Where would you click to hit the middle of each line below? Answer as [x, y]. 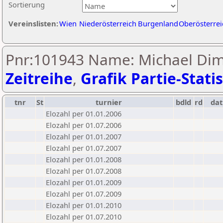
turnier [109, 102]
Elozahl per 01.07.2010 [84, 217]
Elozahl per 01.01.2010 [84, 205]
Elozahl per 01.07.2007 [84, 148]
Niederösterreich [108, 23]
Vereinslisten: [33, 23]
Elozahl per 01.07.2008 [84, 171]
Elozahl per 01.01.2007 [84, 136]
